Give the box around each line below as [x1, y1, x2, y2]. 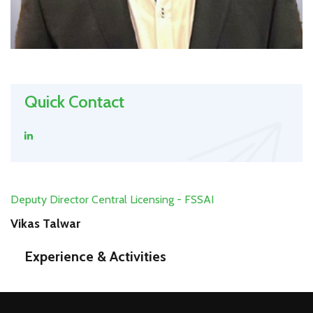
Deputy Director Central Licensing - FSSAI [10, 193, 214, 207]
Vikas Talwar [10, 216, 80, 232]
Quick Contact [24, 92, 124, 112]
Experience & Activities [24, 248, 166, 265]
